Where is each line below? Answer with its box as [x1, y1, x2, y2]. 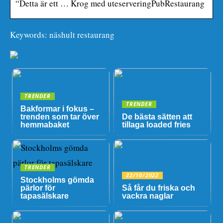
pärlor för [20, 183, 56, 192]
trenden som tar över [20, 112, 100, 121]
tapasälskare [20, 191, 69, 200]
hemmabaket [20, 120, 70, 129]
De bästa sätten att [122, 112, 193, 121]
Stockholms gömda [20, 175, 95, 184]
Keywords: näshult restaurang [10, 28, 114, 40]
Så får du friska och [122, 183, 196, 192]
